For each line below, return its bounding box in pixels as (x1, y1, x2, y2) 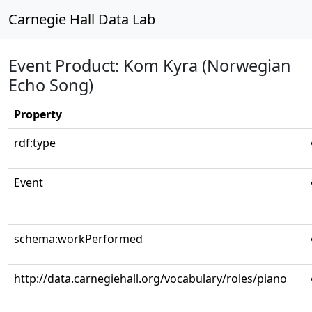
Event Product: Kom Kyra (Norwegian (8, 54, 291, 77)
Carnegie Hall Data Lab (8, 10, 155, 29)
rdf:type (14, 135, 56, 150)
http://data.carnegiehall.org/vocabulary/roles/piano (14, 271, 287, 286)
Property (14, 107, 62, 122)
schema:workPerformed (14, 231, 143, 247)
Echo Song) (8, 74, 93, 96)
